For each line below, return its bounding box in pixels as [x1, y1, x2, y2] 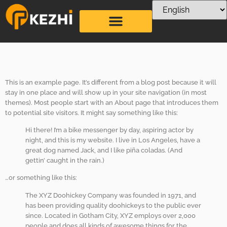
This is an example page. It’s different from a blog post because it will [5, 78, 216, 86]
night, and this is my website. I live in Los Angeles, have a [25, 136, 200, 144]
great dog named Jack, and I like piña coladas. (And [25, 146, 182, 154]
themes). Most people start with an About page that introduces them [5, 98, 218, 106]
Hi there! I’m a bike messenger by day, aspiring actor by [25, 126, 194, 134]
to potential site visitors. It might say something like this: [5, 108, 178, 117]
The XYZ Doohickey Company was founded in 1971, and [25, 191, 196, 199]
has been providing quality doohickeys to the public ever [25, 201, 201, 209]
